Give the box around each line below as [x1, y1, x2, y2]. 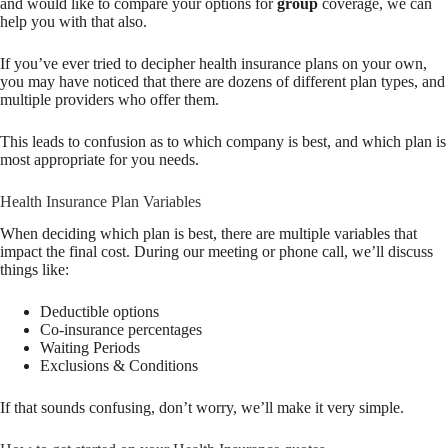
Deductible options [40, 303, 159, 321]
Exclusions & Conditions [40, 357, 198, 375]
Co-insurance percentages [40, 321, 202, 339]
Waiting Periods [40, 339, 140, 357]
